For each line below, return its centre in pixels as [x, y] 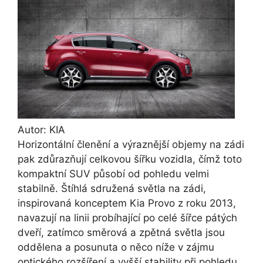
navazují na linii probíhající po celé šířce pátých [127, 218]
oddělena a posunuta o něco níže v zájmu [116, 247]
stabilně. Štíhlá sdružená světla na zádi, [112, 189]
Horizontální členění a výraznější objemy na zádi [131, 145]
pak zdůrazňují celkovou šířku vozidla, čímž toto [130, 159]
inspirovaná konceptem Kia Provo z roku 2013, [127, 203]
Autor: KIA [41, 130]
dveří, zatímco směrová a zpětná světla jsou [121, 233]
